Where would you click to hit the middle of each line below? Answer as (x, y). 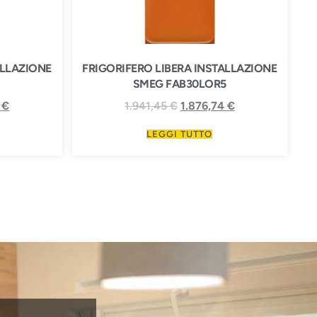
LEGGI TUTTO (180, 134)
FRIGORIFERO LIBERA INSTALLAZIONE (180, 68)
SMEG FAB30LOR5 (179, 83)
